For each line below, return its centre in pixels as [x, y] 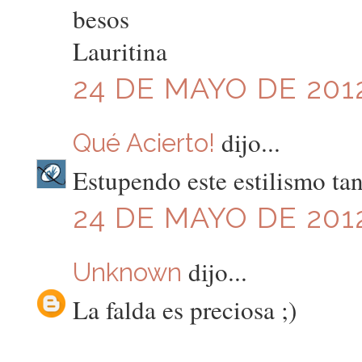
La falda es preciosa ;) [184, 310]
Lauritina [120, 51]
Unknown [127, 272]
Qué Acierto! [143, 143]
